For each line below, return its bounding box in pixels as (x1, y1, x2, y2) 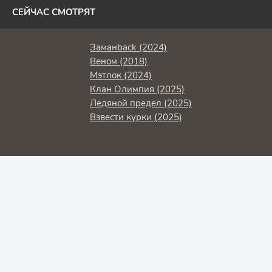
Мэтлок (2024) (90, 69, 152, 81)
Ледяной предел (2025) (90, 97, 192, 109)
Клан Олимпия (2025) (90, 83, 185, 95)
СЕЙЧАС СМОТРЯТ (12, 6, 95, 18)
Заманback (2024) (90, 41, 167, 53)
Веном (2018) (90, 55, 148, 67)
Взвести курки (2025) (90, 111, 182, 123)
